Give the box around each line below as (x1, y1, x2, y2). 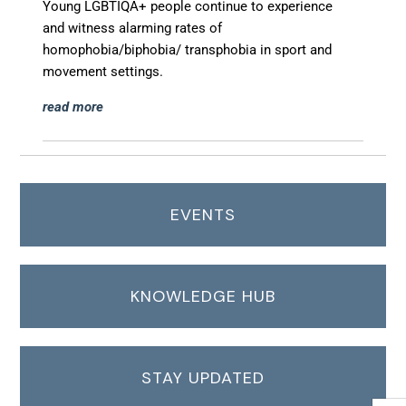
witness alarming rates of (68, 20, 223, 36)
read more (43, 99, 104, 115)
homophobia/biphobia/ (43, 42, 186, 58)
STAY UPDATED (140, 367, 265, 389)
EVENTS (169, 204, 236, 226)
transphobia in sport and (185, 42, 333, 58)
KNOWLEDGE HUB (130, 285, 275, 307)
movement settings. (43, 63, 164, 80)
